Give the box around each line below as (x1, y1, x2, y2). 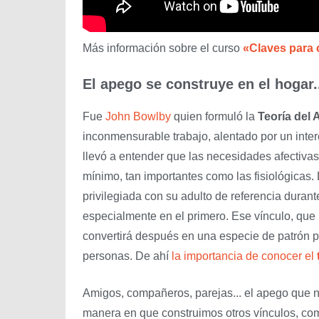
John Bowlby (105, 110, 171, 122)
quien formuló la (171, 110, 258, 122)
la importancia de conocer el (172, 249, 317, 262)
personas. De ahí (83, 249, 172, 262)
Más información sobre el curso (83, 41, 243, 54)
